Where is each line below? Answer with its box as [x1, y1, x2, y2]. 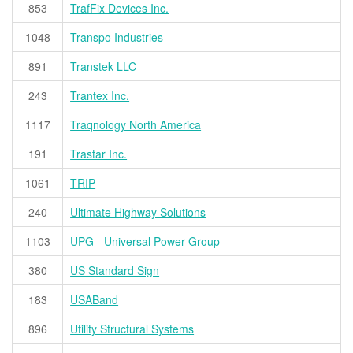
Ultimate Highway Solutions [70, 204, 206, 221]
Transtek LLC [70, 58, 137, 75]
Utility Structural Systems [70, 321, 195, 337]
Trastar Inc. [70, 146, 128, 162]
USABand [70, 292, 119, 308]
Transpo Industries [70, 29, 164, 46]
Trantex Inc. [70, 87, 130, 104]
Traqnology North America [70, 117, 202, 133]
